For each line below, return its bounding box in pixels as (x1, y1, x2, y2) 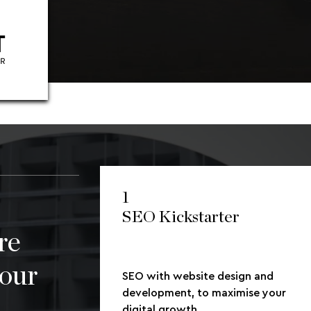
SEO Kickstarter (122, 208, 239, 226)
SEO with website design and (122, 270, 274, 282)
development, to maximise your (122, 287, 286, 299)
